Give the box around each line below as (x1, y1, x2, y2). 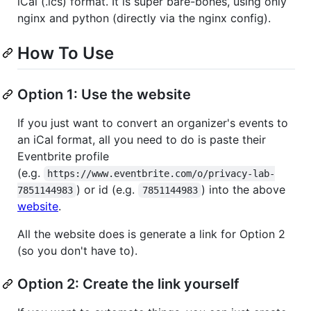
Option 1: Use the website (17, 85, 191, 103)
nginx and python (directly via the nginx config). (17, 10, 271, 25)
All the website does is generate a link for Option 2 (17, 226, 285, 241)
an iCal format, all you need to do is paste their (17, 132, 266, 146)
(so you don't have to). (17, 243, 137, 258)
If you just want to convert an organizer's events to (17, 115, 288, 130)
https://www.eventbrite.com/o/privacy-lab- (47, 167, 276, 179)
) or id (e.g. (76, 182, 139, 196)
